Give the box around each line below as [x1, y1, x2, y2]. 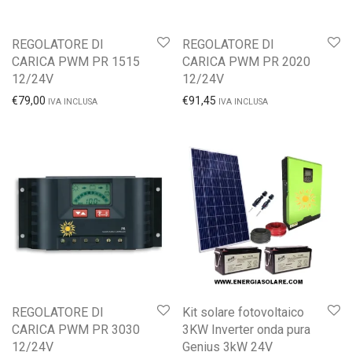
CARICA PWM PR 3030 [12, 322, 140, 338]
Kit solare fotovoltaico [182, 305, 304, 321]
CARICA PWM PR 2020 [182, 54, 310, 70]
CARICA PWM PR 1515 [12, 54, 140, 70]
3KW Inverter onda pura [182, 322, 310, 338]
